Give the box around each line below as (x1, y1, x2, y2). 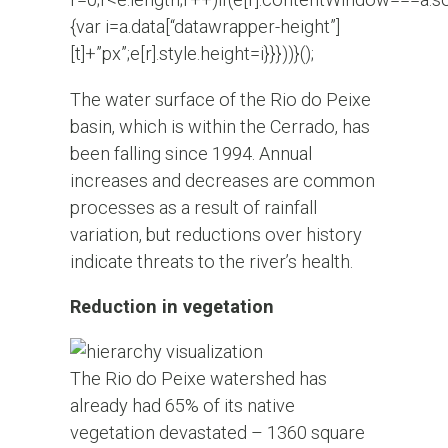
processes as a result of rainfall (69, 196, 317, 218)
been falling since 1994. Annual (69, 142, 312, 164)
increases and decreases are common (69, 169, 375, 191)
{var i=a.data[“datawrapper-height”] (69, 16, 340, 38)
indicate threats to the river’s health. (69, 250, 353, 272)
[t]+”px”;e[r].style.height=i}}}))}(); (69, 43, 314, 65)
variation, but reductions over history (69, 223, 362, 245)
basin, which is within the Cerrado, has (69, 115, 370, 137)
